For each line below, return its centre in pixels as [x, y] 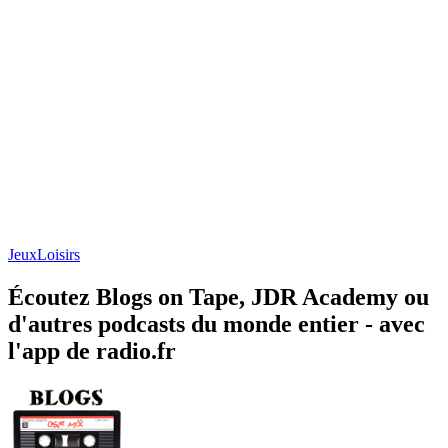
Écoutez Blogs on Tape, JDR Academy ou [218, 296]
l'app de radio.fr [92, 350]
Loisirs [58, 254]
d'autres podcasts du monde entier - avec [216, 323]
